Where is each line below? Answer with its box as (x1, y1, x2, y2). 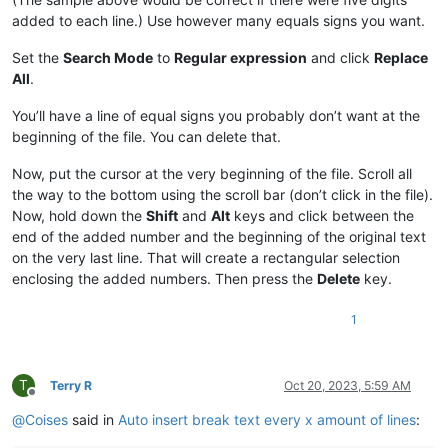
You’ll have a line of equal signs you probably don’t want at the (12, 106, 420, 124)
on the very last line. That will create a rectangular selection (12, 248, 400, 266)
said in (68, 410, 118, 428)
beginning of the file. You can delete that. (12, 127, 281, 145)
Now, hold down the (12, 206, 146, 224)
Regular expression (174, 48, 307, 66)
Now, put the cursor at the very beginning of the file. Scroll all (12, 164, 412, 182)
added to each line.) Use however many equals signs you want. (12, 11, 425, 29)
